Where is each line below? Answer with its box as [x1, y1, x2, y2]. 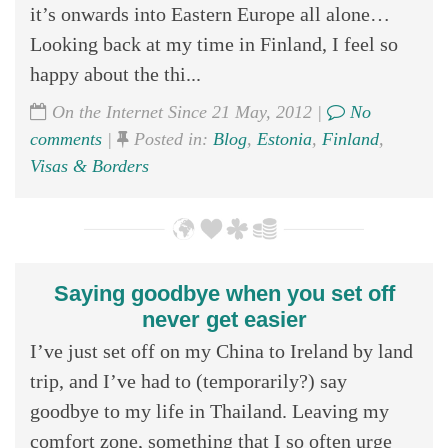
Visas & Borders [30, 155, 149, 176]
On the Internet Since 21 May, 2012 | [47, 101, 327, 122]
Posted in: [129, 128, 213, 149]
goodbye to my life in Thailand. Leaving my [30, 399, 389, 422]
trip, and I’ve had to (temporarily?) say [30, 369, 347, 392]
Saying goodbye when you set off [53, 280, 395, 306]
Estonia [257, 128, 312, 149]
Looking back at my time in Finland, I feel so [30, 32, 398, 55]
